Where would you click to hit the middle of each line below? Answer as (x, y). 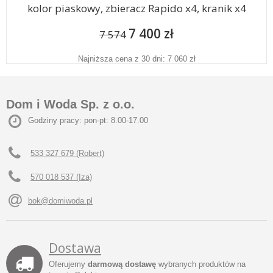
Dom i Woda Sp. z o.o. (70, 104)
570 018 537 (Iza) (61, 177)
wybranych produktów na (201, 264)
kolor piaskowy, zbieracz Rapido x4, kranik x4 (136, 8)
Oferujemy (68, 264)
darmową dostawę (122, 264)
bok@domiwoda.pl (60, 201)
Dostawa (75, 248)
